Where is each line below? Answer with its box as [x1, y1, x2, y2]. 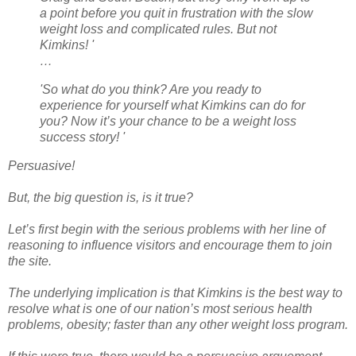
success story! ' [40, 130, 125, 145]
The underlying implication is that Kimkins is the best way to [8, 286, 342, 300]
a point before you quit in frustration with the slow [40, 6, 313, 21]
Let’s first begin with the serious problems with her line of [8, 222, 325, 237]
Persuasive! [8, 159, 75, 173]
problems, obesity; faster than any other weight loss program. [8, 318, 348, 332]
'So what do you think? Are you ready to [40, 83, 261, 97]
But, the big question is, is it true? [8, 191, 193, 205]
